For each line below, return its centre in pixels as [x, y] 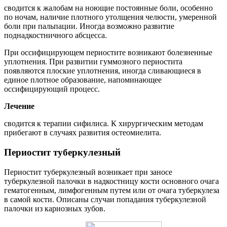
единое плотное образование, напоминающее [83, 80]
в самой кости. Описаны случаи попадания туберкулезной [105, 199]
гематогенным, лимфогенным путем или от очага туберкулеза [112, 190]
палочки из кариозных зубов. [55, 208]
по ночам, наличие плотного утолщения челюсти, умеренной [110, 17]
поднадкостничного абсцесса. [55, 35]
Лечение [19, 106]
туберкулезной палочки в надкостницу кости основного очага [111, 181]
